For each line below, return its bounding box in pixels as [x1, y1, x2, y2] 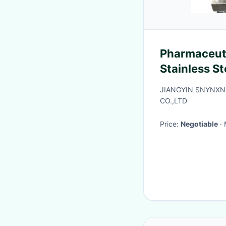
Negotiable [181, 120, 218, 128]
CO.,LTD [160, 96, 187, 105]
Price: [160, 120, 181, 128]
